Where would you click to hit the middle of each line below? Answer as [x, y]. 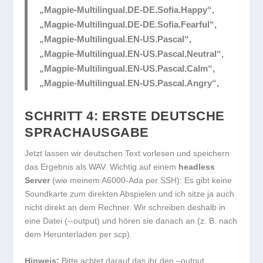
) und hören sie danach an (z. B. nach [167, 220]
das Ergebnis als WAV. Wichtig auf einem [102, 166]
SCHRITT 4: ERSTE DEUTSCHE [125, 116]
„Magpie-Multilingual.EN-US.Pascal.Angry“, [129, 83]
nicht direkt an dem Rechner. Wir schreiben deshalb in [125, 207]
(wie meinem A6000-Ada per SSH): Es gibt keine [141, 180]
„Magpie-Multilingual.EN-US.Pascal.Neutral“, [132, 53]
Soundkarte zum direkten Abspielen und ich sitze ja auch [130, 193]
